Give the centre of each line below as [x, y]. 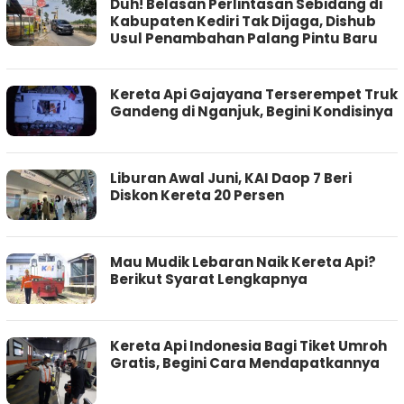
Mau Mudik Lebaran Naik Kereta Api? [243, 262]
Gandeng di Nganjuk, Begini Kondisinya [252, 112]
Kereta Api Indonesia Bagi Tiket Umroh [248, 346]
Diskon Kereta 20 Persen [197, 196]
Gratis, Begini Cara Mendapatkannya [245, 363]
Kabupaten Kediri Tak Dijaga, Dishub [243, 22]
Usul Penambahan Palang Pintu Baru [244, 39]
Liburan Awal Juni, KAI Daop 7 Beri [231, 179]
